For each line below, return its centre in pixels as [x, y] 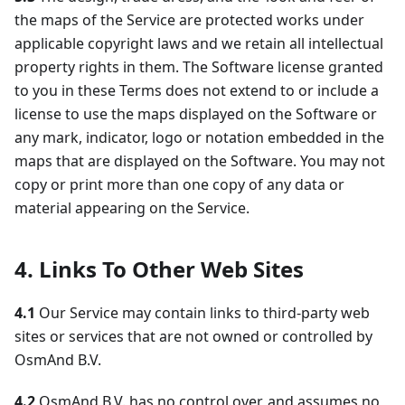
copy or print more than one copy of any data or [179, 184]
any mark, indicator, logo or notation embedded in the [199, 137]
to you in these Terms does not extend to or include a [197, 90]
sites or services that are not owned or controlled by [193, 336]
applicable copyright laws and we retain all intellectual [199, 43]
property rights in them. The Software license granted [199, 67]
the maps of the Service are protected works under [189, 20]
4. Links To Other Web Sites [159, 269]
